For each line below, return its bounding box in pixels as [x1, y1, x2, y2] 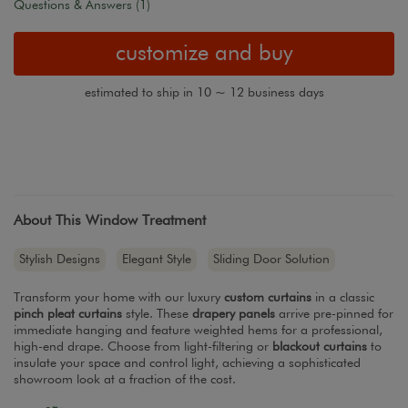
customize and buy [115, 43, 293, 66]
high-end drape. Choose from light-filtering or [14, 340, 272, 353]
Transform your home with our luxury [14, 291, 224, 304]
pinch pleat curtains [14, 307, 122, 321]
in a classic [311, 291, 374, 304]
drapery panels [192, 307, 275, 321]
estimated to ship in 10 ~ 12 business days [84, 87, 324, 100]
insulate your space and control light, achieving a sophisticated [14, 356, 361, 370]
